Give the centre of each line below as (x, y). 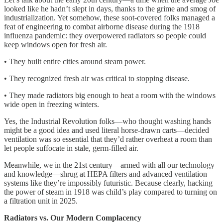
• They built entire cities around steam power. (75, 61)
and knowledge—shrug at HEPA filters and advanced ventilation (106, 174)
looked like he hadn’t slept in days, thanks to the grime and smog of (110, 8)
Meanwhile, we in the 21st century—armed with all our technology (109, 165)
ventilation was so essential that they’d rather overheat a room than (108, 139)
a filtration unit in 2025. (41, 201)
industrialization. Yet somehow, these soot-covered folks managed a (110, 17)
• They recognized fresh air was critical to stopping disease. (97, 78)
